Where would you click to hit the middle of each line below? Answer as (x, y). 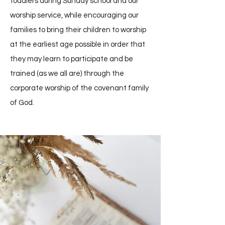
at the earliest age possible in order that (78, 44)
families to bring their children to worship (78, 30)
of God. (22, 103)
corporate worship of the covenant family (79, 88)
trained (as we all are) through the (67, 74)
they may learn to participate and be (72, 59)
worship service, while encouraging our (74, 15)
